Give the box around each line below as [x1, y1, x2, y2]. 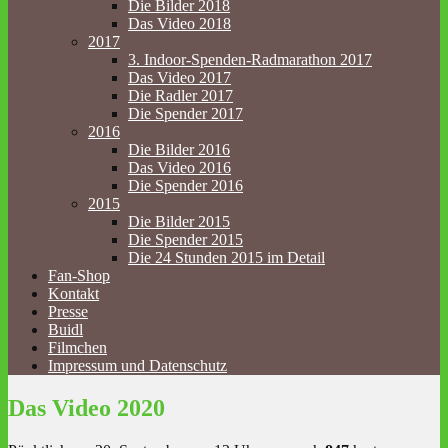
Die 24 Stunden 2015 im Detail [128, 249, 325, 267]
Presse [48, 303, 88, 321]
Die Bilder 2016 [128, 141, 230, 159]
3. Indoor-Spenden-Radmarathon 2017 [128, 51, 372, 69]
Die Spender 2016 [128, 177, 243, 195]
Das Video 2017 [128, 69, 231, 87]
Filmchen [48, 339, 107, 357]
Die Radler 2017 [128, 87, 233, 105]
